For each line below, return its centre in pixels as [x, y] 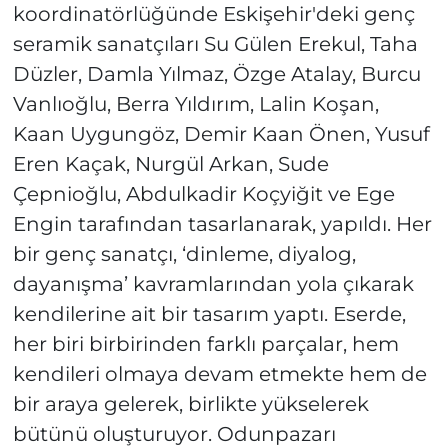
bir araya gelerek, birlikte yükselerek [190, 404]
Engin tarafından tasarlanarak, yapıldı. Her [222, 224]
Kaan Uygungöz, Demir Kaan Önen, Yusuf [221, 134]
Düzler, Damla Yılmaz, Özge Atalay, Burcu [216, 74]
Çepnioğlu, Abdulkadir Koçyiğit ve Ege [203, 194]
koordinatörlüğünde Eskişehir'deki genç [213, 14]
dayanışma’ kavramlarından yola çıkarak [213, 284]
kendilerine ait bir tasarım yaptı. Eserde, [209, 314]
